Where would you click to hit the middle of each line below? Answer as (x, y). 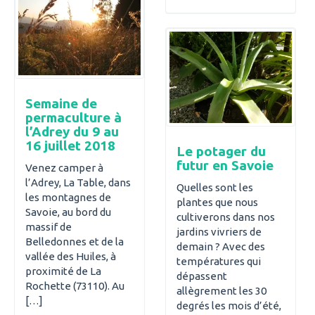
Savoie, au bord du (68, 212)
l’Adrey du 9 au (72, 132)
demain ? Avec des (221, 246)
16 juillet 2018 (70, 146)
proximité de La (63, 271)
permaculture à (73, 118)
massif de (49, 226)
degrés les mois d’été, (229, 305)
